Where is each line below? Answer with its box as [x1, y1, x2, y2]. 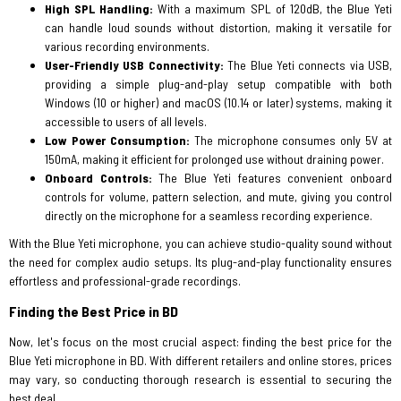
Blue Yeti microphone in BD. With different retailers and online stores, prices [9, 353, 392, 368]
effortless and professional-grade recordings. [9, 273, 241, 288]
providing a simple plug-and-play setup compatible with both [45, 76, 392, 91]
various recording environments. [45, 38, 209, 54]
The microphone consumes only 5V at [189, 132, 392, 148]
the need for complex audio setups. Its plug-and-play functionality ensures [9, 254, 392, 269]
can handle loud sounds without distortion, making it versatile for [45, 20, 392, 35]
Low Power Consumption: [45, 132, 190, 148]
